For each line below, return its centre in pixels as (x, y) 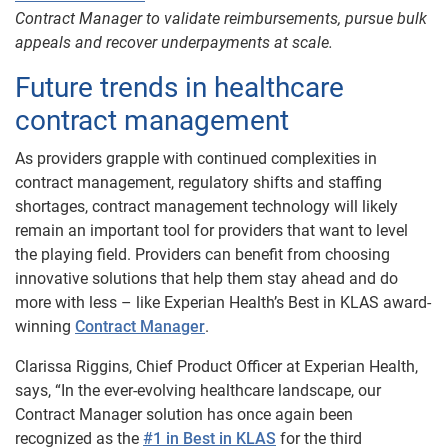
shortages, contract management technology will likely (206, 206)
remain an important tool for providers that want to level (211, 230)
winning (43, 326)
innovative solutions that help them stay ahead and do (206, 278)
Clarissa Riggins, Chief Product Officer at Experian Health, (216, 366)
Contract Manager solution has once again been (184, 414)
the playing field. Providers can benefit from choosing (202, 254)
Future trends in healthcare (179, 87)
